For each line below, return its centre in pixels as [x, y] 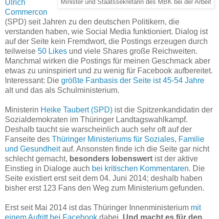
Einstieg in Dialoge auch [48, 169]
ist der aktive [175, 159]
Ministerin [23, 110]
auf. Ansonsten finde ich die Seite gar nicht [135, 149]
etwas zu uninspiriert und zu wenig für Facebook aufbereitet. [109, 71]
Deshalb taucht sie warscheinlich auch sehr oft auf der [98, 130]
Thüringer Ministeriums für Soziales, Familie [128, 139]
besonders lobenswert [111, 159]
